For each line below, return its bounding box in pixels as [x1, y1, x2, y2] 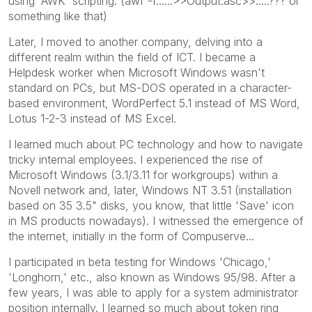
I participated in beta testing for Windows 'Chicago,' [8, 254, 271, 269]
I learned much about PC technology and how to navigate [8, 136, 303, 151]
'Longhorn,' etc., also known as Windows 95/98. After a [8, 270, 295, 284]
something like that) [8, 8, 107, 23]
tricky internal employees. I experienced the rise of [8, 152, 263, 166]
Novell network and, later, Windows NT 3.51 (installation [8, 182, 292, 197]
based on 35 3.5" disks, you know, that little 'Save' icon [8, 198, 294, 212]
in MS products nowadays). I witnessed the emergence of [8, 213, 304, 228]
